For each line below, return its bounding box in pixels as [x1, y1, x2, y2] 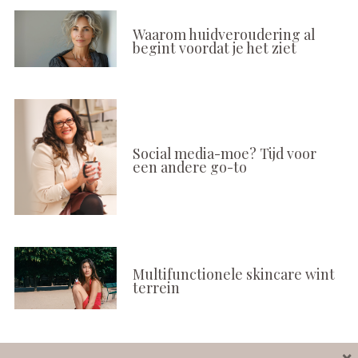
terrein [132, 278, 180, 297]
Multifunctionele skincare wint [132, 265, 335, 284]
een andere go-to [132, 157, 247, 176]
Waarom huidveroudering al [132, 25, 315, 44]
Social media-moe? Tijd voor [132, 143, 316, 162]
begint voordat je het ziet [132, 38, 296, 58]
